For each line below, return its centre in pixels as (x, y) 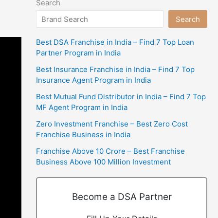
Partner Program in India (78, 53)
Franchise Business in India (83, 134)
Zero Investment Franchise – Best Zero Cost (112, 124)
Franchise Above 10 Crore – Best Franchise (110, 151)
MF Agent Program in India (82, 107)
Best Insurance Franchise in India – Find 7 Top (115, 69)
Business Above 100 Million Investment (103, 162)
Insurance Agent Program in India (93, 80)
